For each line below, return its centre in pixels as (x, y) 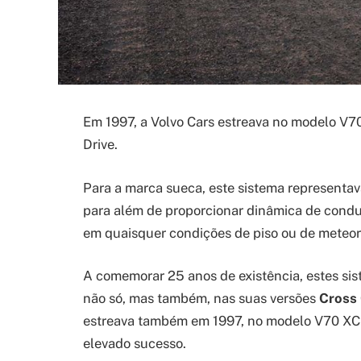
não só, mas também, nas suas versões (201, 299)
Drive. (100, 144)
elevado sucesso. (135, 344)
